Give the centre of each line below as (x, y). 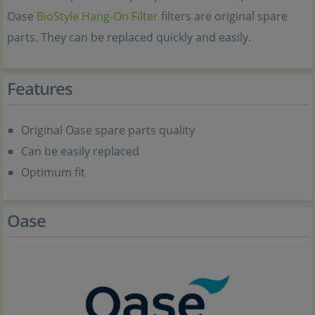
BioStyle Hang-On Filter (97, 16)
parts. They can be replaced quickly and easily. (129, 37)
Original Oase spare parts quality (108, 130)
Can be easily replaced (80, 151)
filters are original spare (223, 16)
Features (40, 88)
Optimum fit (53, 172)
